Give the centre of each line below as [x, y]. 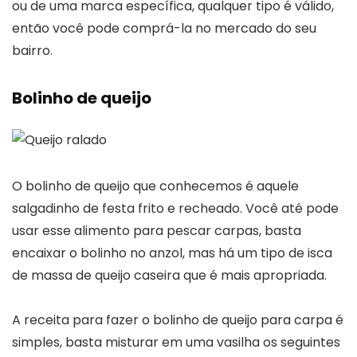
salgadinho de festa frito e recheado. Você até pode [175, 208]
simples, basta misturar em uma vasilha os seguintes [176, 342]
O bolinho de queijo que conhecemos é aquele [155, 186]
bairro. [32, 50]
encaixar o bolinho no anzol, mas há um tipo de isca [172, 253]
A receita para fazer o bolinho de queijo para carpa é [178, 320]
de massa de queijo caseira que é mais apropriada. [169, 275]
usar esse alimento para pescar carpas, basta [157, 230]
